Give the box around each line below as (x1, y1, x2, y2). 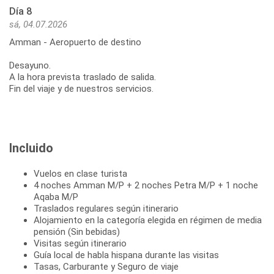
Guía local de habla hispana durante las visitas (34, 249, 219, 261)
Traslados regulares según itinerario (34, 202, 179, 214)
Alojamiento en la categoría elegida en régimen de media (34, 214, 262, 226)
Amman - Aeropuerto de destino (9, 36, 141, 48)
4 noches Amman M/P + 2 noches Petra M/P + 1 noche (34, 179, 258, 191)
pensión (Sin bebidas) (34, 226, 120, 237)
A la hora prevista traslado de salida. (9, 71, 156, 83)
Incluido (9, 140, 53, 155)
